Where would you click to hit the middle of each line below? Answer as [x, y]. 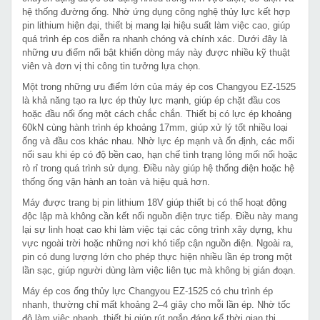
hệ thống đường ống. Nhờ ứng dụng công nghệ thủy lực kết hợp [156, 11]
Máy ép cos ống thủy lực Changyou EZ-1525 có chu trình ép [147, 291]
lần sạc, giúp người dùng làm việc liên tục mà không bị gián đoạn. [159, 270]
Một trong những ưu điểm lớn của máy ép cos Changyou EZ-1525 [159, 86]
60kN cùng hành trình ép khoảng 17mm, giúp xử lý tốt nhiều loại [155, 127]
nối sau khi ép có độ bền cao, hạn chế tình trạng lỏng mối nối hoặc [160, 154]
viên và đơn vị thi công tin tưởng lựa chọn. [111, 66]
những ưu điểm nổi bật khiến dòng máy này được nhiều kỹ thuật [156, 52]
